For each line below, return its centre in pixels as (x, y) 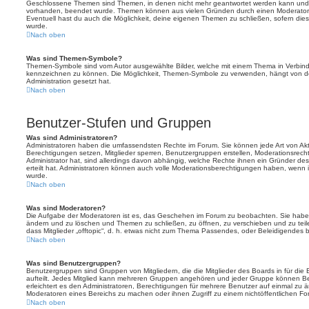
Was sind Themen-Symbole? (74, 58)
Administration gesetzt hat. (69, 81)
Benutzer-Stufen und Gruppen (119, 123)
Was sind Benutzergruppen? (73, 263)
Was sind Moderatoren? (66, 208)
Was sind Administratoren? (72, 138)
